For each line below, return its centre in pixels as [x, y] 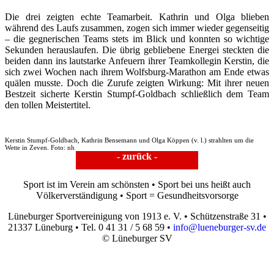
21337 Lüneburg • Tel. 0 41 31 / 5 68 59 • [91, 227]
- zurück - [137, 156]
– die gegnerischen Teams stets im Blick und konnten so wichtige [137, 39]
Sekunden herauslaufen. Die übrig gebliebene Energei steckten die [137, 50]
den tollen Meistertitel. [48, 105]
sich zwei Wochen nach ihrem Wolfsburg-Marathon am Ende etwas [137, 72]
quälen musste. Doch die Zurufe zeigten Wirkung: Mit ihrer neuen [137, 83]
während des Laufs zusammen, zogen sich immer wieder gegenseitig [137, 28]
